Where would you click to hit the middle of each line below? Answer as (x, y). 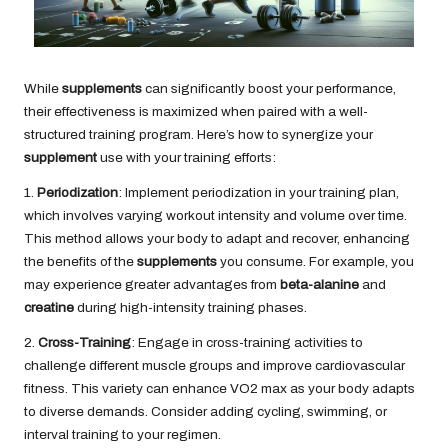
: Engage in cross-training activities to (247, 343)
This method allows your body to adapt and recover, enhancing (217, 239)
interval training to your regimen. (122, 435)
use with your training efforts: (186, 158)
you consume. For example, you (315, 262)
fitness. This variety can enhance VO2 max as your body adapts (219, 389)
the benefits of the (80, 262)
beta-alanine (319, 285)
